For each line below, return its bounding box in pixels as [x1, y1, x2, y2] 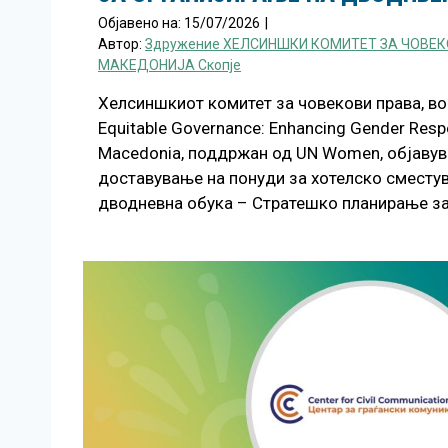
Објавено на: [98, 15, 184, 31]
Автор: [98, 36, 145, 52]
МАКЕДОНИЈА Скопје [98, 57, 241, 73]
